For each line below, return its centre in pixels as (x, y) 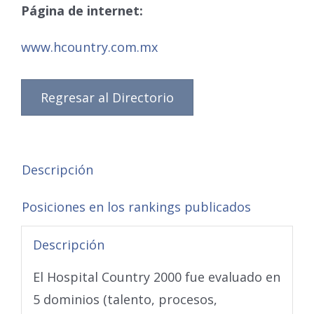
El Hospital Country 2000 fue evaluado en (156, 277)
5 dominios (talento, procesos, (125, 300)
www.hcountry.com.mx (89, 47)
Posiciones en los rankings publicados (136, 206)
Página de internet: (82, 10)
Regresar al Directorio (107, 97)
